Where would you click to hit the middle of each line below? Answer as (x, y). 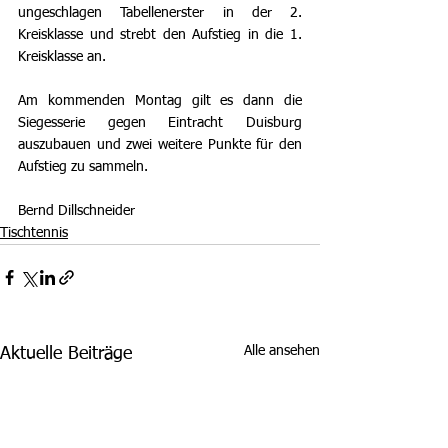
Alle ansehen (282, 350)
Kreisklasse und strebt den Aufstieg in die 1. (160, 34)
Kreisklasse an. (62, 56)
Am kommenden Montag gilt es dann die (160, 100)
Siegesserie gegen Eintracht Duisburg (160, 122)
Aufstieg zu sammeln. (83, 166)
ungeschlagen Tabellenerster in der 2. (160, 12)
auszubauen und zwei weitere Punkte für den (160, 144)
